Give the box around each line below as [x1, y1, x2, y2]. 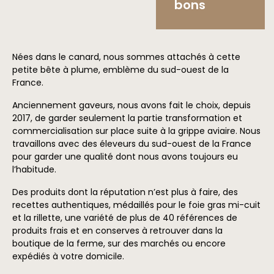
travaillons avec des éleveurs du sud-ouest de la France [12, 137, 251, 150]
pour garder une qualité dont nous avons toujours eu [12, 150, 238, 163]
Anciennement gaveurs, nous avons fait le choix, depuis [12, 98, 251, 111]
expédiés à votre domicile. [12, 250, 124, 262]
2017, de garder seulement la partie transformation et [12, 111, 242, 124]
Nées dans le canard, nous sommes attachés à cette [12, 50, 240, 63]
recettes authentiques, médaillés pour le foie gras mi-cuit [12, 198, 261, 211]
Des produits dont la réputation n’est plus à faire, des [12, 185, 238, 198]
